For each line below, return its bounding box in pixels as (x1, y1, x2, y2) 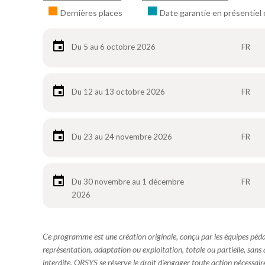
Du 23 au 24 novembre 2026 (72, 132, 172, 141)
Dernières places (60, 8, 122, 18)
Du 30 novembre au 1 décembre (72, 177, 184, 186)
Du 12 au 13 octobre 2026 (72, 87, 165, 96)
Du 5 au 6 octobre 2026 (72, 42, 156, 51)
